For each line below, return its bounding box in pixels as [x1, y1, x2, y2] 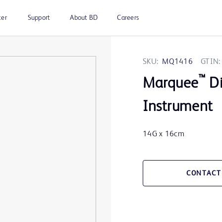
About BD [70, 14, 98, 21]
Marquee [143, 76, 199, 92]
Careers [117, 14, 139, 21]
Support [27, 14, 51, 21]
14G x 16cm [143, 130, 185, 139]
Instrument [143, 100, 213, 115]
